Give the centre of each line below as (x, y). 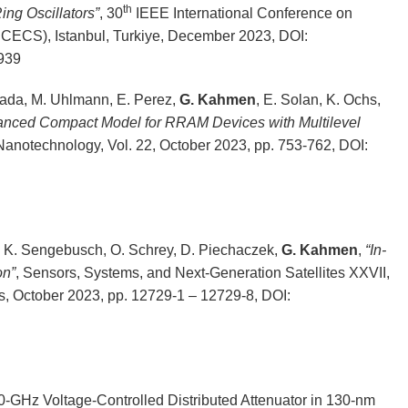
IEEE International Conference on (242, 14)
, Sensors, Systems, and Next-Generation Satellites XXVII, (202, 273)
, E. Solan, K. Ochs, (318, 100)
